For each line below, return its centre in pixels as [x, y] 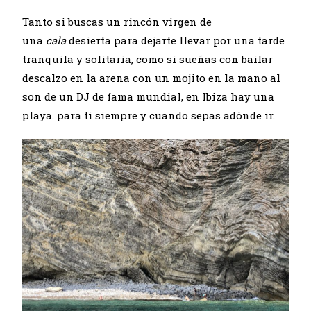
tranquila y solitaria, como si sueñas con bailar [148, 59]
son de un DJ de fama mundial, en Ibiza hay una [149, 97]
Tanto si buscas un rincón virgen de [117, 22]
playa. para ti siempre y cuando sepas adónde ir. [149, 116]
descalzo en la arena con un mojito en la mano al [152, 78]
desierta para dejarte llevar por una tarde [176, 41]
